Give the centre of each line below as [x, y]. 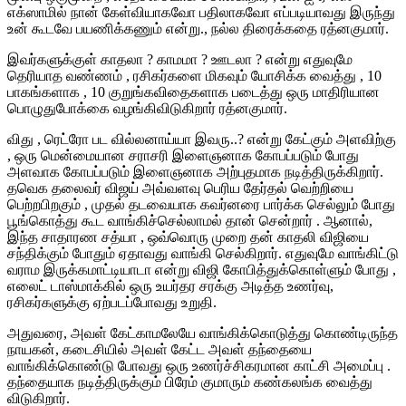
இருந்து [372, 12]
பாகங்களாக [43, 92]
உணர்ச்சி [217, 365]
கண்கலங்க [288, 382]
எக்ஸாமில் [37, 12]
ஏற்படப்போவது [135, 302]
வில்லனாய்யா [151, 139]
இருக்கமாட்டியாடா [97, 269]
